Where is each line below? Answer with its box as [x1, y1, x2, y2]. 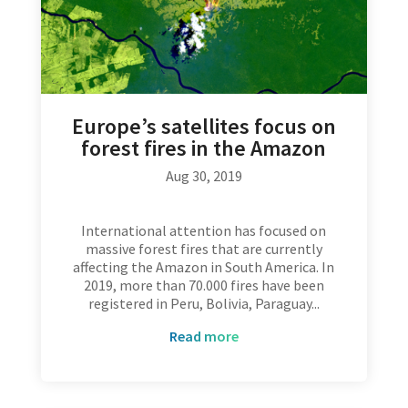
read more [177, 327, 239, 346]
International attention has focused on [81, 221, 327, 240]
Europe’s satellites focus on [71, 112, 336, 141]
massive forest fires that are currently [85, 240, 322, 259]
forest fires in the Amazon [81, 134, 327, 163]
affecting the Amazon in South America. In [73, 258, 335, 277]
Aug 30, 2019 [165, 167, 242, 186]
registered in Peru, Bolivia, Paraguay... [87, 294, 320, 313]
